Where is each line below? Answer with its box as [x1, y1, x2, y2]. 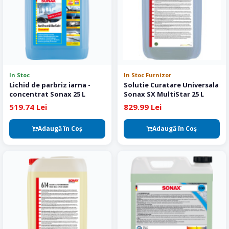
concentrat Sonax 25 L [9, 89, 85, 99]
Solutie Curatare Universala [124, 80, 219, 89]
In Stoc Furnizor [124, 71, 171, 79]
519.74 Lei [9, 102, 47, 112]
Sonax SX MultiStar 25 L [124, 89, 204, 99]
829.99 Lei [124, 102, 162, 112]
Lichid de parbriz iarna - [9, 80, 90, 89]
